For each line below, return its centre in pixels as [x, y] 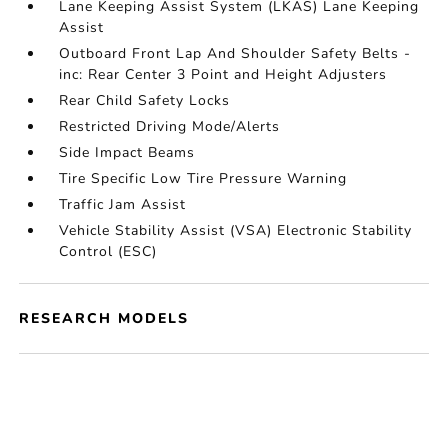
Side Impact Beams [127, 152]
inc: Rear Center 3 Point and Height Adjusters [223, 74]
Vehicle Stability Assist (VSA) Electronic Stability [236, 230]
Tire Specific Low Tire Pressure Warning [203, 178]
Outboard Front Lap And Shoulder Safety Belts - [235, 53]
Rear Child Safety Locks [145, 100]
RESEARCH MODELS [104, 318]
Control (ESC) [108, 251]
